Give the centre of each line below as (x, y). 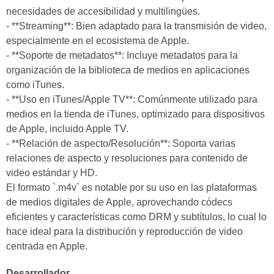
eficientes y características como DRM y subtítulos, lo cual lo (136, 217)
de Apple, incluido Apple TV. (67, 129)
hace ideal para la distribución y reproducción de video (124, 231)
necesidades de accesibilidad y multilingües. (103, 11)
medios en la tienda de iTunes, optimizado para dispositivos (135, 114)
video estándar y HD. (52, 173)
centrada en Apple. (47, 246)
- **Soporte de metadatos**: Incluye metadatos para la (122, 55)
